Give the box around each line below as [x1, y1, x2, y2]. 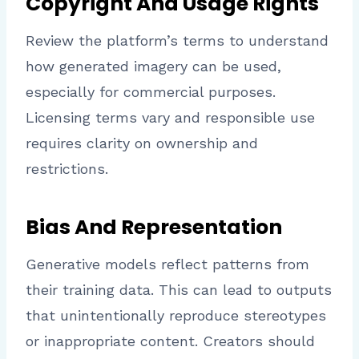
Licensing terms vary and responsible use [26, 109, 315, 127]
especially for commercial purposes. [26, 83, 276, 101]
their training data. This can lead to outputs [26, 281, 332, 299]
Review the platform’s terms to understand [26, 32, 329, 50]
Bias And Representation [26, 212, 282, 241]
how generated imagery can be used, [26, 58, 281, 75]
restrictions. [26, 160, 108, 178]
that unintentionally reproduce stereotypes [26, 307, 326, 325]
